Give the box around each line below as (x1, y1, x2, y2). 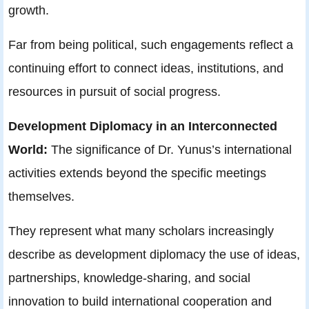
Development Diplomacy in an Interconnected (8, 119, 277, 134)
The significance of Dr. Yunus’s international (51, 142, 292, 157)
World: (8, 142, 51, 157)
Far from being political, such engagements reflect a (8, 37, 293, 52)
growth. (8, 3, 49, 18)
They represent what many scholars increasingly (8, 223, 274, 239)
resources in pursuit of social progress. (8, 84, 221, 99)
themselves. (8, 189, 74, 204)
